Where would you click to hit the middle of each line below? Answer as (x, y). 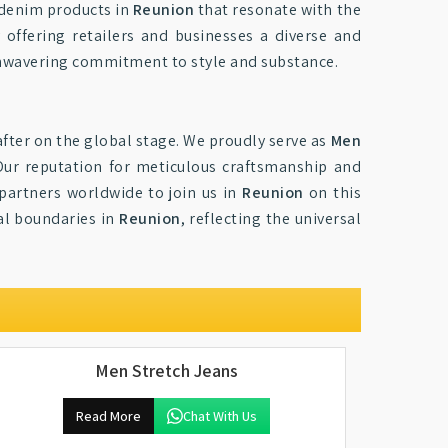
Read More (108, 416)
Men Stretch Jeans (166, 370)
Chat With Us (219, 416)
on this (332, 192)
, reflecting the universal (271, 218)
